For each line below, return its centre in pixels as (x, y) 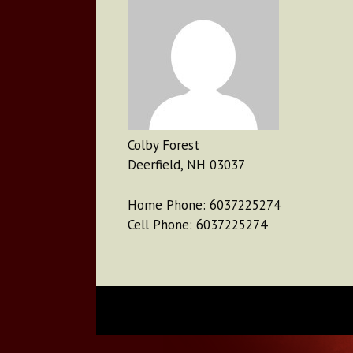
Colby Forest (163, 145)
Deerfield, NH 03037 (186, 165)
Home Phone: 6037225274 (204, 204)
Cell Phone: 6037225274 (197, 224)
